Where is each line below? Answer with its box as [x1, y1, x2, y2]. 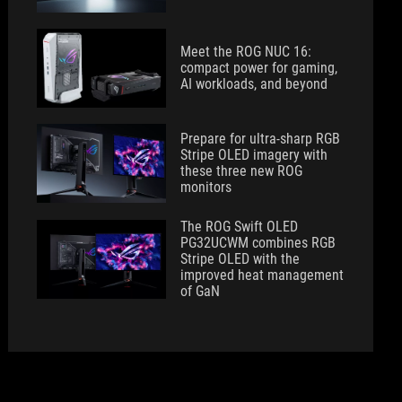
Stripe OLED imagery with [180, 146, 328, 163]
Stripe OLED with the [180, 250, 301, 267]
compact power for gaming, [180, 59, 338, 76]
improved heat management [180, 267, 345, 284]
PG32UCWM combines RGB [180, 234, 336, 251]
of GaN [180, 283, 221, 300]
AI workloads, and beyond [180, 75, 328, 92]
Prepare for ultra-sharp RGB [180, 130, 341, 147]
